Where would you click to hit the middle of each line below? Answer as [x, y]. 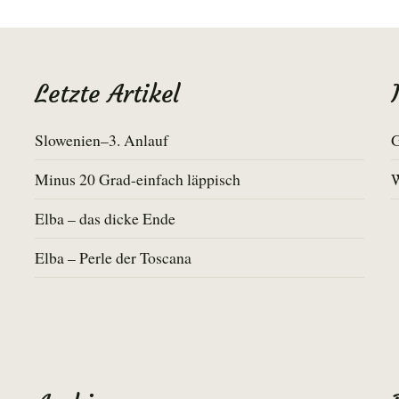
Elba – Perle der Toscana [113, 257]
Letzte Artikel [107, 94]
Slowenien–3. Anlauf [102, 139]
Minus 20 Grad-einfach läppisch [138, 179]
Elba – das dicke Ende [105, 218]
